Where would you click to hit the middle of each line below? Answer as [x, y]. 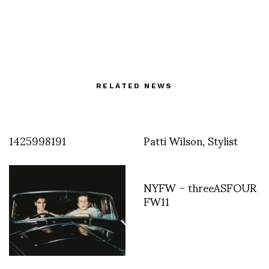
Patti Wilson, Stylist [191, 141]
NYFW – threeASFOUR [200, 187]
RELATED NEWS [134, 86]
